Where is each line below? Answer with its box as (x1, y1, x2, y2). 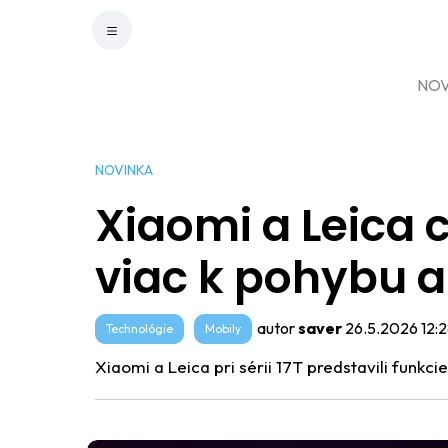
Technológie (105, 321, 173, 336)
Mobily (204, 321, 241, 336)
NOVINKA (94, 161, 153, 179)
